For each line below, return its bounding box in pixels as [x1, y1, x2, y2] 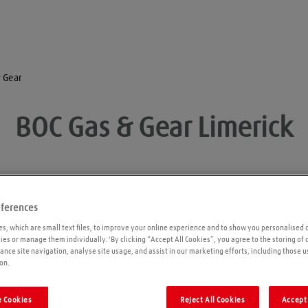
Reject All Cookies [180, 296, 245, 304]
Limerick [197, 115, 293, 143]
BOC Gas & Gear [15, 115, 192, 143]
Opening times [43, 214, 120, 226]
